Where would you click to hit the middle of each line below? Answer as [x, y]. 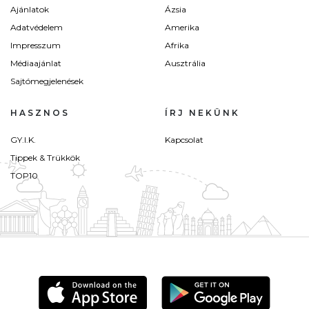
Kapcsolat [184, 140]
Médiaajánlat [36, 63]
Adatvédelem [37, 28]
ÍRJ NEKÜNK [202, 113]
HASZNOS [40, 113]
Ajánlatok [30, 10]
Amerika [182, 28]
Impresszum [36, 46]
